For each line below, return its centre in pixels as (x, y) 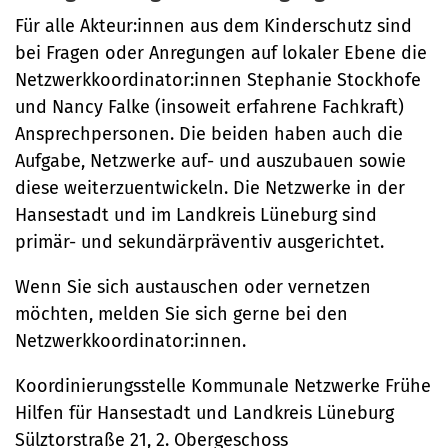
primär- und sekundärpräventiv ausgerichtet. (199, 242)
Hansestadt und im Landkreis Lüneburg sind (196, 215)
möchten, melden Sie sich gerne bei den (181, 314)
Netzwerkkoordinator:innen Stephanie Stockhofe (218, 80)
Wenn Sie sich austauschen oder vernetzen (193, 287)
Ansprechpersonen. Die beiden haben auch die (209, 134)
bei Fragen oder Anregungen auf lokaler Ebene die (221, 53)
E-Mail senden (89, 70)
